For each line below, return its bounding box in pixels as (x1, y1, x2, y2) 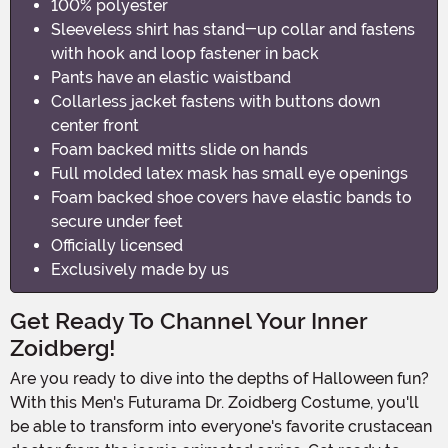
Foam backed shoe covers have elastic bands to (51, 187, 412, 207)
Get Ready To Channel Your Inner (10, 307, 367, 335)
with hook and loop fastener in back (51, 43, 319, 63)
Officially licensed (51, 235, 183, 255)
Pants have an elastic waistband (51, 67, 291, 87)
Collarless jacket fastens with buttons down (51, 91, 380, 111)
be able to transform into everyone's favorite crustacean (10, 416, 432, 436)
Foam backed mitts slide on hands (51, 139, 308, 159)
